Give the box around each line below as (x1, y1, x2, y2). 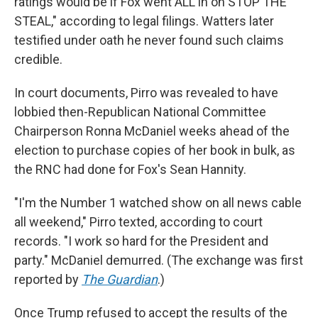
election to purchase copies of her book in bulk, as (14, 143, 295, 158)
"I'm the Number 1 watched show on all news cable (14, 195, 302, 210)
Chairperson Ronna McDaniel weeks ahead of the (14, 124, 290, 138)
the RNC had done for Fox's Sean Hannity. (14, 162, 246, 177)
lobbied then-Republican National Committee (14, 104, 266, 119)
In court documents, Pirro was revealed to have (14, 85, 278, 100)
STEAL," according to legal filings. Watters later (14, 13, 274, 28)
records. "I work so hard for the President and (14, 234, 268, 248)
